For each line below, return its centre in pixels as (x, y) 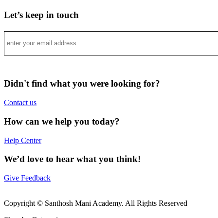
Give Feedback (27, 178)
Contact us (20, 103)
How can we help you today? (62, 121)
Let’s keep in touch (41, 15)
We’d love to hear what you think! (72, 159)
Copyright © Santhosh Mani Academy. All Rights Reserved (96, 203)
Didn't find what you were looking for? (82, 84)
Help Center (23, 140)
